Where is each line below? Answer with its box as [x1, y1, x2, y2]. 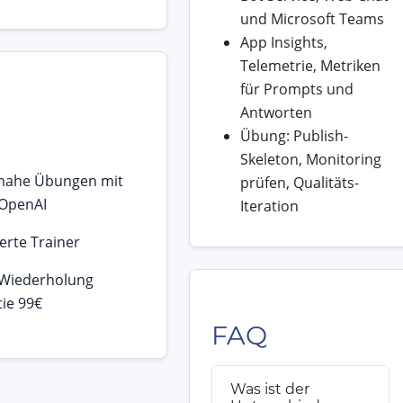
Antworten [239, 103, 312, 123]
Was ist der [229, 381, 309, 399]
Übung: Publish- [239, 126, 348, 147]
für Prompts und [239, 79, 354, 100]
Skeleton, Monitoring [239, 149, 381, 170]
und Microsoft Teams [239, 9, 384, 30]
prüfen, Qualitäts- [239, 173, 359, 193]
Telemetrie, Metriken [239, 56, 381, 76]
